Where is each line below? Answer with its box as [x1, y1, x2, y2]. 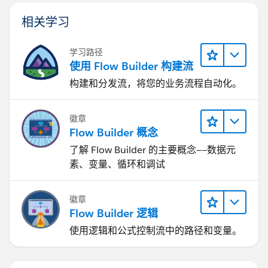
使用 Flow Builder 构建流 [69, 59, 193, 74]
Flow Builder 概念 [69, 126, 158, 140]
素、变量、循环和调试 [69, 158, 165, 171]
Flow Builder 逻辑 [69, 206, 158, 221]
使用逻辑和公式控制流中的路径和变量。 [69, 224, 242, 237]
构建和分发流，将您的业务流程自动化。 [69, 77, 242, 90]
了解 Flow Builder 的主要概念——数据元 [69, 144, 236, 157]
